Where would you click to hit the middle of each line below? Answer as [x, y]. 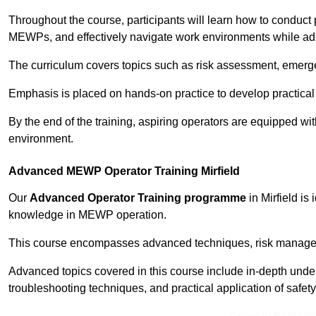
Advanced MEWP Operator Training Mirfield [124, 171]
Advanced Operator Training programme [138, 198]
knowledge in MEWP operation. [87, 215]
